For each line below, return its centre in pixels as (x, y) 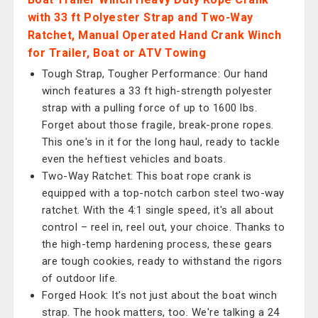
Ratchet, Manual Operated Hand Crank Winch (154, 35)
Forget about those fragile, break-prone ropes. (158, 125)
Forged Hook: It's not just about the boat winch (159, 295)
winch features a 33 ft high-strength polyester (157, 91)
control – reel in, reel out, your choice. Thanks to (163, 227)
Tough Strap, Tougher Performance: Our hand (155, 74)
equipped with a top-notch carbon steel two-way (163, 193)
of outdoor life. (79, 278)
